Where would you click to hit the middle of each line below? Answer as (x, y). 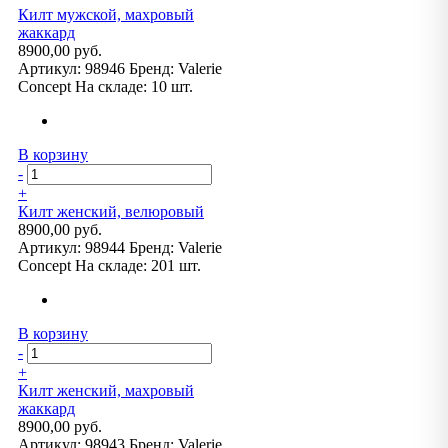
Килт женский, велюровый (111, 211)
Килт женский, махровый (106, 390)
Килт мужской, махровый (106, 14)
